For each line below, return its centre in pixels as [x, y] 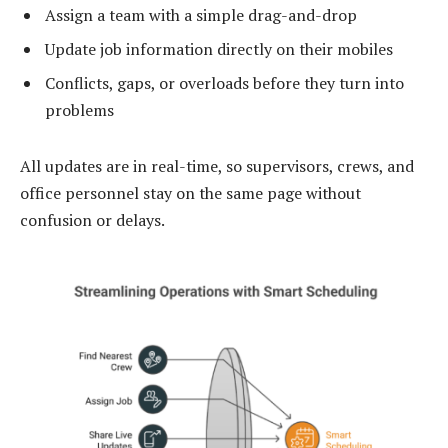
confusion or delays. [92, 219]
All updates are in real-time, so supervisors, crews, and [217, 165]
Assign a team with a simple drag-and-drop [201, 14]
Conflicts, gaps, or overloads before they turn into [224, 82]
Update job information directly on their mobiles [219, 48]
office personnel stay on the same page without [190, 192]
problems [79, 109]
